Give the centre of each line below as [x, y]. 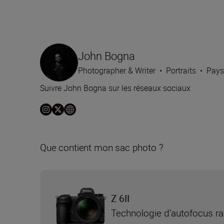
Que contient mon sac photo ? [102, 148]
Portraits [181, 71]
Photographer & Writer [117, 71]
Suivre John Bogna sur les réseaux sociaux [115, 88]
